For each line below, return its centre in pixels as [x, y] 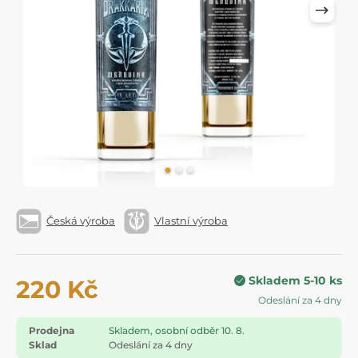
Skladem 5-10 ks [295, 280]
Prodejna [52, 330]
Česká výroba [81, 221]
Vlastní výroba [191, 221]
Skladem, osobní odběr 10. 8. [177, 330]
